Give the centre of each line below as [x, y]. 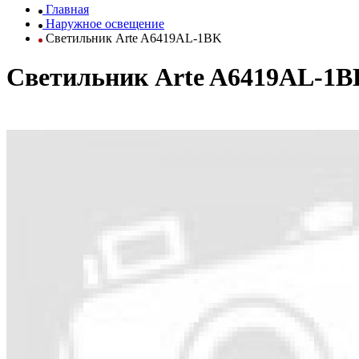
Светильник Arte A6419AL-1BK [132, 38]
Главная [67, 9]
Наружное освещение [105, 24]
